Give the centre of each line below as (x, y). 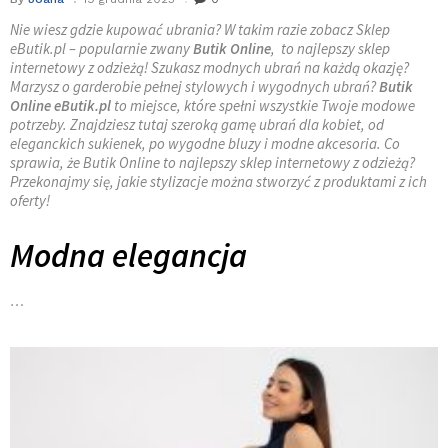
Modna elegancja (128, 255)
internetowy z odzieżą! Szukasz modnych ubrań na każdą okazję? (209, 67)
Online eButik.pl (60, 105)
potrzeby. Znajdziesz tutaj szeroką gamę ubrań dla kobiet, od (197, 124)
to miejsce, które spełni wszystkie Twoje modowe (263, 105)
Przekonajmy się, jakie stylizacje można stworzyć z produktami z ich (218, 181)
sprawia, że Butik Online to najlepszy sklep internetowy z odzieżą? (212, 162)
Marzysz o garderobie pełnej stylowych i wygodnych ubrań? (194, 86)
